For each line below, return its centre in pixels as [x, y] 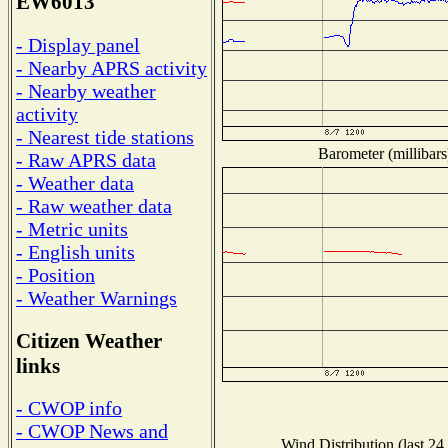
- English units [75, 251]
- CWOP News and [92, 431]
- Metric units [72, 228]
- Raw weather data [94, 205]
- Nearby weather [86, 90]
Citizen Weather [89, 340]
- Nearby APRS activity [111, 67]
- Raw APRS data [86, 159]
